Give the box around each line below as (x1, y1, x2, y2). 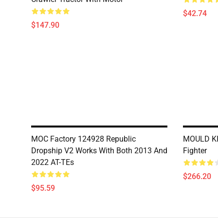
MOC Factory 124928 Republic (31, 134, 136, 144)
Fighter (183, 146, 207, 155)
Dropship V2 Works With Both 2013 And (31, 146, 167, 155)
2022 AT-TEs (31, 158, 74, 167)
